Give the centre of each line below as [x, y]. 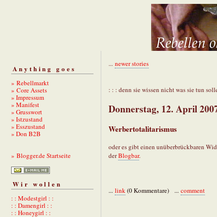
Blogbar [129, 155]
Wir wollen [37, 184]
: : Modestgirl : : [32, 198]
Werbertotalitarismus [143, 129]
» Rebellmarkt [30, 83]
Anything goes [44, 68]
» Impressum [28, 97]
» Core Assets [29, 90]
